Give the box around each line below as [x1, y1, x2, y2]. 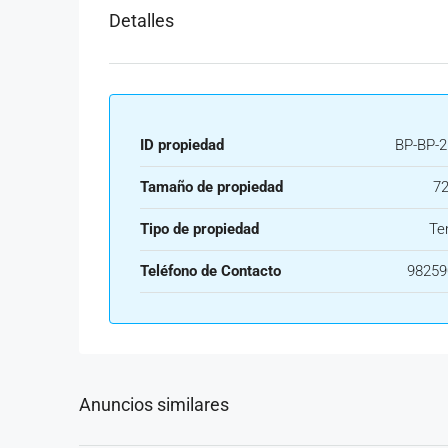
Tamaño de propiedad [140, 178, 283, 196]
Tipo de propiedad [140, 220, 259, 238]
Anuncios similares [79, 394, 229, 415]
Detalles [109, 10, 174, 31]
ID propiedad [140, 136, 224, 154]
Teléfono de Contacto [140, 262, 281, 280]
